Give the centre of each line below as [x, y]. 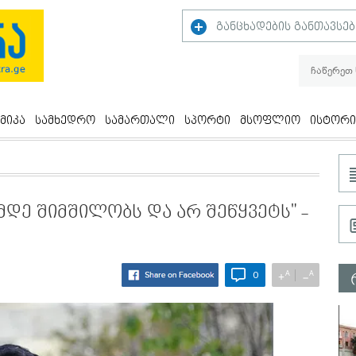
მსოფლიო [270, 121]
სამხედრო [65, 121]
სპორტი [207, 121]
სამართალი [140, 121]
